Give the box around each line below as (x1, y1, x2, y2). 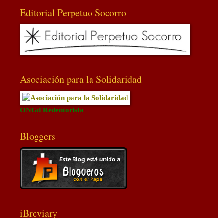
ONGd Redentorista (20, 106, 84, 114)
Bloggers (20, 129, 55, 143)
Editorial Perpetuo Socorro (20, 5, 126, 19)
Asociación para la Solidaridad (20, 72, 142, 86)
